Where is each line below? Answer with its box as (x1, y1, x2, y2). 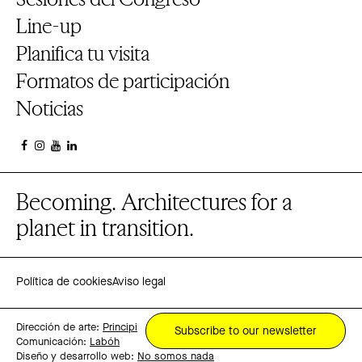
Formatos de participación (16, 68, 229, 94)
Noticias (16, 95, 83, 121)
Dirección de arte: (16, 322, 103, 334)
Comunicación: (16, 337, 90, 348)
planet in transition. (16, 213, 194, 242)
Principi (103, 322, 137, 334)
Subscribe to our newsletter (175, 326, 317, 338)
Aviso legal (112, 276, 166, 289)
